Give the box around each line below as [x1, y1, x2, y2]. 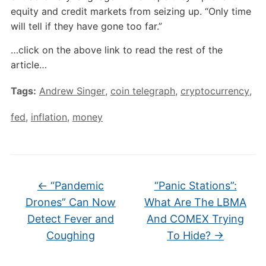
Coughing [46, 229, 95, 242]
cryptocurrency [180, 85, 249, 97]
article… [10, 59, 47, 71]
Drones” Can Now [25, 196, 116, 208]
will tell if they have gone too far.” [10, 20, 162, 32]
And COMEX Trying [147, 213, 245, 225]
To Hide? [167, 229, 214, 242]
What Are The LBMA [144, 196, 247, 208]
